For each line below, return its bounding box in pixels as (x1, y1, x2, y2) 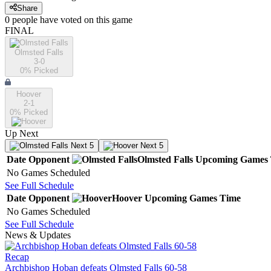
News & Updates (5, 230, 71, 241)
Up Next (5, 128, 38, 139)
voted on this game (58, 15, 132, 25)
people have (12, 15, 58, 25)
